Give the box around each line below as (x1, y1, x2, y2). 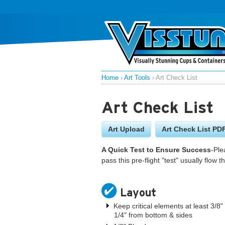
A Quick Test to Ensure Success (101, 145, 211, 154)
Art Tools (124, 74, 150, 82)
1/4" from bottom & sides (114, 210, 192, 219)
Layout (120, 186, 157, 199)
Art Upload (108, 125, 145, 134)
